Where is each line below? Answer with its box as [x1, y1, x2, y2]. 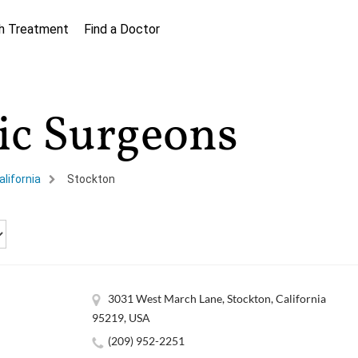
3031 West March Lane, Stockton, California [107, 292, 326, 306]
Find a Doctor [84, 22, 160, 37]
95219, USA [91, 311, 150, 325]
